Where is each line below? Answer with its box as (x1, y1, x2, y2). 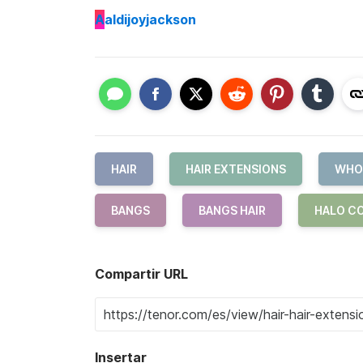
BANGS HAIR (199, 203, 266, 217)
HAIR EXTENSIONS (186, 161, 286, 176)
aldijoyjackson (105, 11, 196, 28)
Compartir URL (95, 265, 188, 282)
